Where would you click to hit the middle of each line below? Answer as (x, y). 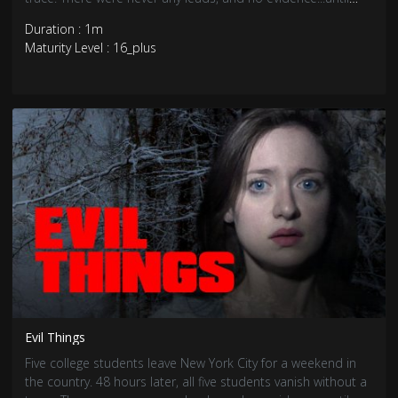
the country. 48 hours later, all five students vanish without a (61, 382)
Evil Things (56, 337)
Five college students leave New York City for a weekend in (191, 363)
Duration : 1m (64, 28)
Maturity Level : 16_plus (91, 47)
